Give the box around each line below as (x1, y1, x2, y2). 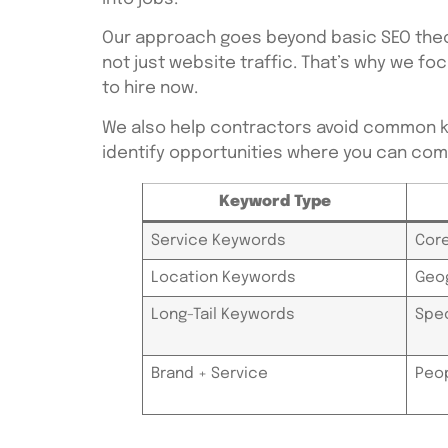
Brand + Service (150, 365, 268, 382)
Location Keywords (150, 269, 296, 286)
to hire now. (102, 80, 198, 98)
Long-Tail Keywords (150, 306, 295, 323)
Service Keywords (150, 232, 286, 249)
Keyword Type (218, 193, 331, 210)
